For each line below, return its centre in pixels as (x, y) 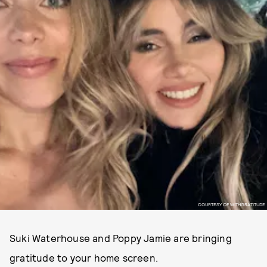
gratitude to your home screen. (84, 257)
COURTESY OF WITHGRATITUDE (231, 204)
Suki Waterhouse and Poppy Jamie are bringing (121, 238)
